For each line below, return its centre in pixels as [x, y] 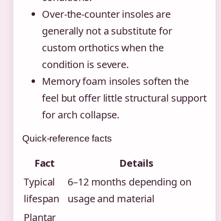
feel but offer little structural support [124, 98]
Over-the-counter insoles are [107, 14]
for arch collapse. [81, 115]
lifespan [42, 199]
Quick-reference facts [67, 139]
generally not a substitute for [107, 31]
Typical [39, 182]
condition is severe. [85, 65]
